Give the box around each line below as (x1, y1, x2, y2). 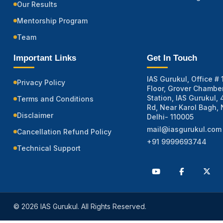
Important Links (13, 53, 76, 63)
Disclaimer (17, 111, 53, 120)
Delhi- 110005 (147, 112, 194, 121)
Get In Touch (147, 53, 197, 63)
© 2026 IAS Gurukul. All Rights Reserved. (13, 202, 146, 211)
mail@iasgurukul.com (147, 125, 222, 134)
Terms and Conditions (17, 95, 94, 104)
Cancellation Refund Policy (17, 127, 111, 136)
